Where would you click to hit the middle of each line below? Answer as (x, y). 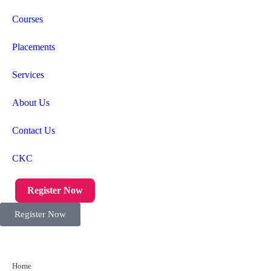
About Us (31, 103)
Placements (34, 47)
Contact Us (34, 130)
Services (28, 75)
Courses (28, 19)
